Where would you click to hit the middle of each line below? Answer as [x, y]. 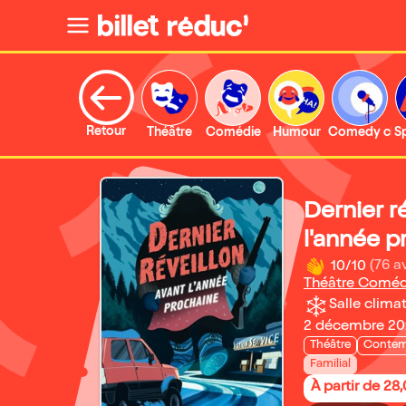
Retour [106, 132]
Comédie [233, 133]
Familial [330, 364]
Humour [296, 133]
